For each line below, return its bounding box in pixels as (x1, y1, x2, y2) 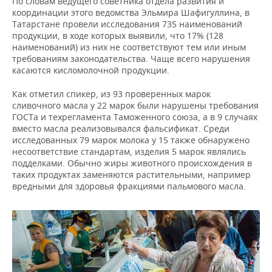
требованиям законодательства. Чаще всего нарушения (12, 52, 250, 64)
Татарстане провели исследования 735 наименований (12, 18, 242, 30)
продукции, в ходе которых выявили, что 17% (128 (12, 29, 223, 41)
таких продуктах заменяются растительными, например (12, 168, 251, 180)
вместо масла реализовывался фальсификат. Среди (12, 122, 229, 134)
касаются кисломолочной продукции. (12, 64, 169, 76)
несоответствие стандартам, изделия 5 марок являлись (12, 145, 246, 157)
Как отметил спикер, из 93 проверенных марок (12, 87, 211, 100)
